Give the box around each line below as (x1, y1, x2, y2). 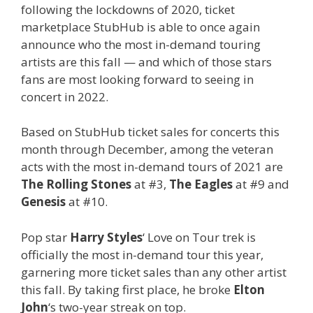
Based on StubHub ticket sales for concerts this (21, 124, 279, 140)
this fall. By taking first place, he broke (21, 281, 233, 298)
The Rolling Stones (21, 176, 131, 193)
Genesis (21, 194, 66, 210)
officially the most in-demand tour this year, (21, 246, 263, 263)
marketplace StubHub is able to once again (21, 18, 260, 35)
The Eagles (169, 176, 233, 193)
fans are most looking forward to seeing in (21, 71, 254, 87)
